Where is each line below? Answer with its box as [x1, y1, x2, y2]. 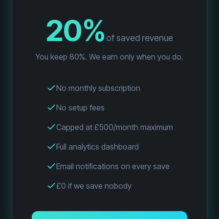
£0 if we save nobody [56, 181, 131, 191]
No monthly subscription [56, 83, 140, 93]
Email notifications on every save [56, 161, 170, 171]
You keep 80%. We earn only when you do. [36, 52, 183, 62]
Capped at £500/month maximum [56, 122, 173, 132]
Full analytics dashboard [56, 142, 139, 152]
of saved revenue [106, 33, 173, 43]
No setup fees [56, 103, 105, 112]
